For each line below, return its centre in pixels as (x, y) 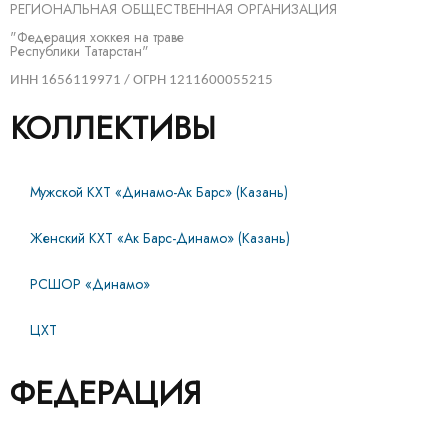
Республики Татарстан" (79, 50)
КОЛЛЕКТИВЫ (113, 127)
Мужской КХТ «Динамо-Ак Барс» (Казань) (159, 191)
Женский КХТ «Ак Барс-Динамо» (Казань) (160, 237)
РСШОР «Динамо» (90, 283)
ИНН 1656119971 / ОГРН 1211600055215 (141, 80)
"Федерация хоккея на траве (97, 36)
